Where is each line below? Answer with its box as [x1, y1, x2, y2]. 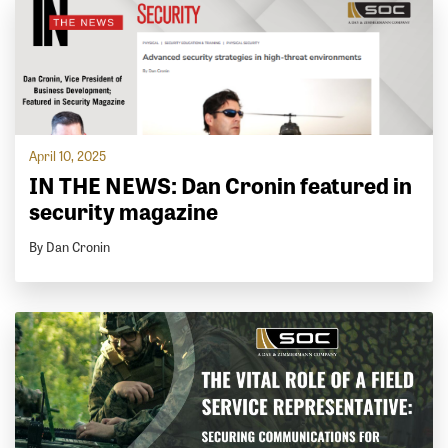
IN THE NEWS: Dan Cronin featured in [29, 168, 413, 202]
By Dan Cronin [29, 236, 111, 256]
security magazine [29, 194, 219, 228]
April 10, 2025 [29, 146, 107, 166]
